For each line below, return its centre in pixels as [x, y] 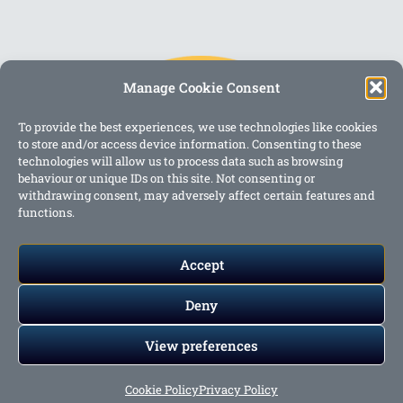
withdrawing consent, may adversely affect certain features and [197, 195]
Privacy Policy [238, 390]
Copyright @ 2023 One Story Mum [201, 362]
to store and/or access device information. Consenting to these [190, 144]
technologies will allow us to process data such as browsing [180, 161]
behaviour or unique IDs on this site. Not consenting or [166, 178]
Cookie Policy [162, 390]
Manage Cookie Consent [201, 87]
